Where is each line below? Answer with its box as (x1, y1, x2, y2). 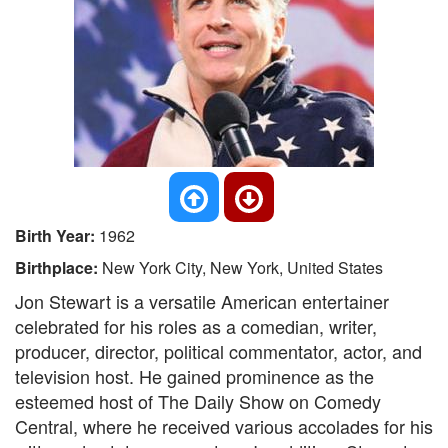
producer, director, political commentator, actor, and (15, 338, 422, 364)
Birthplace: (15, 256, 102, 279)
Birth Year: (15, 224, 99, 247)
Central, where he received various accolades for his (15, 413, 433, 439)
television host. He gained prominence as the (15, 363, 374, 389)
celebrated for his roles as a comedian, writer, (15, 313, 377, 339)
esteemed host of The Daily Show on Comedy (15, 388, 381, 414)
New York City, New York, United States (102, 256, 383, 279)
